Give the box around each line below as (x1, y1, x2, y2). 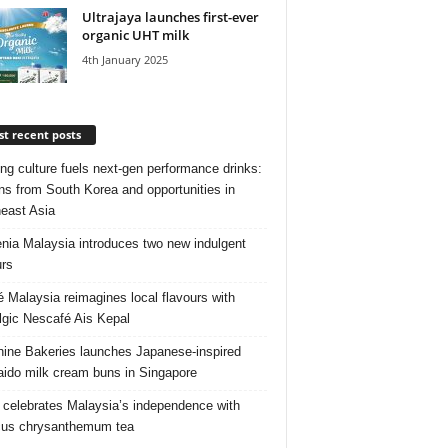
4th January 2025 (81, 51, 168, 67)
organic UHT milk (81, 25, 189, 44)
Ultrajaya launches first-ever (81, 7, 259, 26)
